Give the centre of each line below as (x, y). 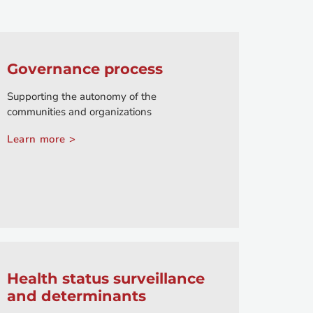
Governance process (85, 69)
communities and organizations (79, 112)
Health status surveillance (106, 279)
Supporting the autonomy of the (82, 97)
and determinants (77, 296)
